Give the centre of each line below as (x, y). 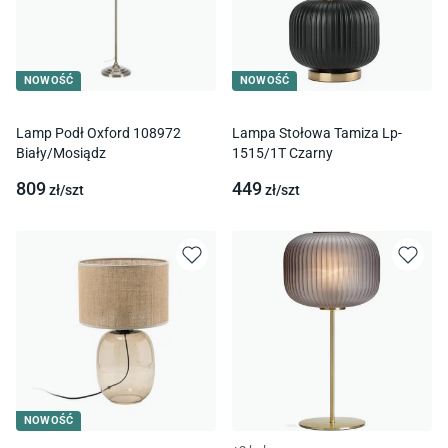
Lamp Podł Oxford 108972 (98, 132)
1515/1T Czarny (282, 152)
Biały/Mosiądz (61, 152)
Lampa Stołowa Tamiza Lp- (317, 132)
